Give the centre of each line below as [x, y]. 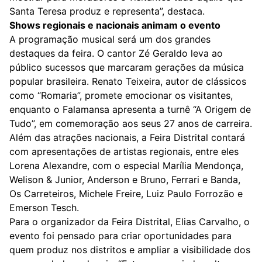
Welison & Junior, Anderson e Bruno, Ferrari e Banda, [125, 179]
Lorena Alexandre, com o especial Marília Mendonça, [126, 165]
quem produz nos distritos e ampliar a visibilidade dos [130, 249]
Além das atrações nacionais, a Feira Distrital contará [127, 137]
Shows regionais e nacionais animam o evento [115, 25]
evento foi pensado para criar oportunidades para [120, 235]
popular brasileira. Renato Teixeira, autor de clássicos [128, 81]
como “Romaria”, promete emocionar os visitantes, [121, 95]
